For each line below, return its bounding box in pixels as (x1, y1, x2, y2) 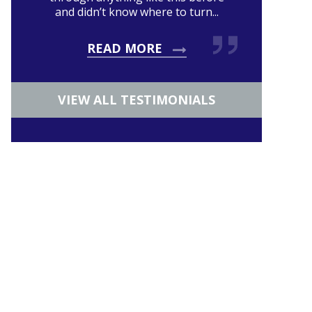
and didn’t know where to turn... (54, 4, 219, 19)
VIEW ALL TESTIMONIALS (58, 91, 215, 108)
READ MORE (86, 40, 162, 56)
